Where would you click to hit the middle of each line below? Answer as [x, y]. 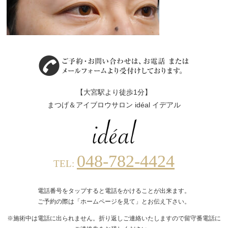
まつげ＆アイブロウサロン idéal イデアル [114, 105]
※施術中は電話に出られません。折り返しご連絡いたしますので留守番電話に [114, 218]
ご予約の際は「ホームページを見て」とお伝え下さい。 [114, 201]
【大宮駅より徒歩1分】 [114, 92]
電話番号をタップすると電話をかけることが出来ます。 [114, 191]
